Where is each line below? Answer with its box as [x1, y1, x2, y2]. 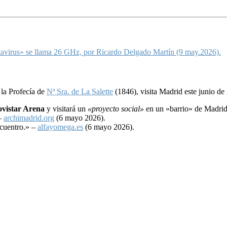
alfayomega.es [37, 122, 83, 131]
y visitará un [45, 104, 88, 113]
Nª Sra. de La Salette [47, 87, 113, 96]
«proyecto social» [88, 104, 144, 113]
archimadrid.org [4, 113, 54, 122]
